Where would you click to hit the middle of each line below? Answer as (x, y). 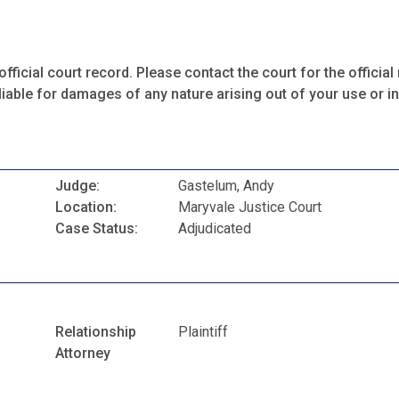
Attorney (83, 353)
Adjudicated (215, 229)
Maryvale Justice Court (250, 208)
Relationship (96, 331)
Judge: (77, 186)
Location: (86, 208)
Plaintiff (204, 331)
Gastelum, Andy (227, 186)
